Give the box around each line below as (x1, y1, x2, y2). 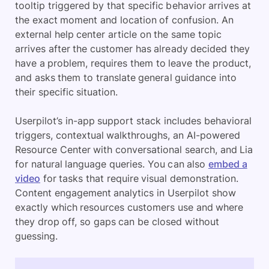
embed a (208, 158, 247, 170)
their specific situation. (15, 86, 118, 98)
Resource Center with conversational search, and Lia (15, 144, 253, 156)
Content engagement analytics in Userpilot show (15, 187, 236, 199)
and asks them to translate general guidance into (15, 71, 237, 83)
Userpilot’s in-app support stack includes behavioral (15, 115, 252, 127)
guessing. (15, 230, 58, 242)
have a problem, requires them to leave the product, (15, 57, 251, 69)
